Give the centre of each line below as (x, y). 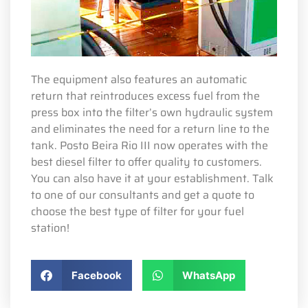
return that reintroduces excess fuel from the (145, 96)
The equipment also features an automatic (139, 79)
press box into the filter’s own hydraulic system (152, 112)
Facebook (96, 275)
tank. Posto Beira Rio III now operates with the (150, 145)
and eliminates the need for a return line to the (150, 129)
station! (50, 228)
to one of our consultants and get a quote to (143, 195)
